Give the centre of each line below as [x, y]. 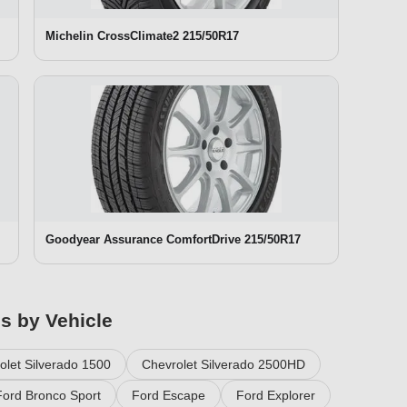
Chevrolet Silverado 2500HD [223, 364]
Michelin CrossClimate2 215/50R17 [142, 35]
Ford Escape [168, 395]
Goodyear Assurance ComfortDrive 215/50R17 [173, 239]
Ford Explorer [275, 395]
